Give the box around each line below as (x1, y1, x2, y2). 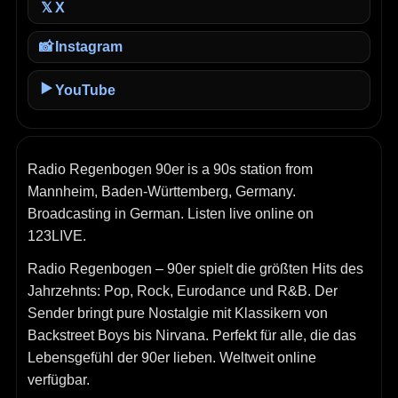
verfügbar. (28, 372, 90, 387)
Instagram (55, 39, 123, 54)
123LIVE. (28, 228, 86, 243)
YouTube (55, 82, 115, 98)
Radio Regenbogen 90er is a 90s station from (28, 162, 313, 177)
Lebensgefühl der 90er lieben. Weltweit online (28, 350, 316, 365)
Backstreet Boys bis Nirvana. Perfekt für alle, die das (28, 328, 356, 343)
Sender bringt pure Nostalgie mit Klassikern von (28, 306, 328, 321)
